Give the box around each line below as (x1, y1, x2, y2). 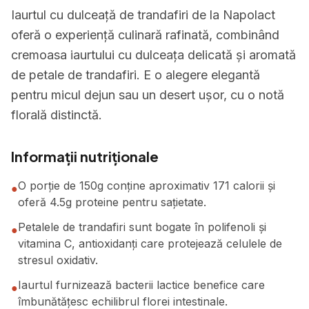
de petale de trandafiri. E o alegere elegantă (11, 68, 260, 82)
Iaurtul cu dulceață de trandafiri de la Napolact (11, 8, 275, 22)
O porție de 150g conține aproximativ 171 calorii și (18, 179, 275, 192)
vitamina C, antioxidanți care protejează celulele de (18, 237, 282, 250)
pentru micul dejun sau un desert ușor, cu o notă (11, 88, 284, 102)
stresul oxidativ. (18, 253, 98, 267)
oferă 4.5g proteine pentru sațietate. (18, 195, 206, 209)
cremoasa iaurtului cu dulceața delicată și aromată (11, 48, 296, 62)
